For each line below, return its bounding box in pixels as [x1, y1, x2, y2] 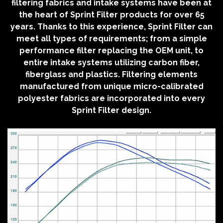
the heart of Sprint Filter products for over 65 [18, 10, 205, 20]
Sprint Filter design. [72, 106, 151, 115]
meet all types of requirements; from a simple [16, 34, 207, 44]
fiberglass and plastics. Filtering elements [25, 70, 198, 80]
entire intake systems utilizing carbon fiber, [23, 58, 200, 68]
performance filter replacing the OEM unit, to [19, 46, 204, 56]
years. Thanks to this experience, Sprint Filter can [10, 22, 213, 32]
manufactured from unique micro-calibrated [19, 82, 204, 92]
